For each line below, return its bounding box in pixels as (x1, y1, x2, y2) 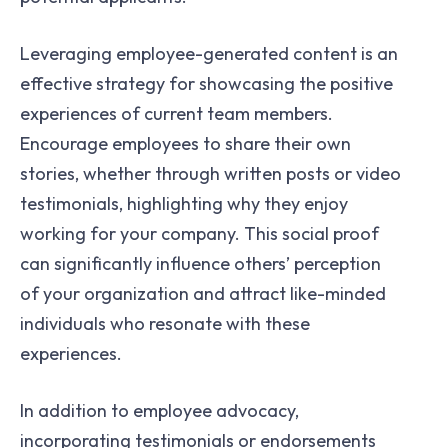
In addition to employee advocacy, (20, 398, 299, 422)
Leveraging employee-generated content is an (20, 41, 398, 65)
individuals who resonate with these (20, 311, 310, 335)
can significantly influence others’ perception (20, 251, 381, 275)
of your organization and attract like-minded (20, 281, 386, 305)
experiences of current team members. (20, 101, 333, 125)
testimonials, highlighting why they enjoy (20, 191, 348, 215)
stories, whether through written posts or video (20, 161, 401, 185)
